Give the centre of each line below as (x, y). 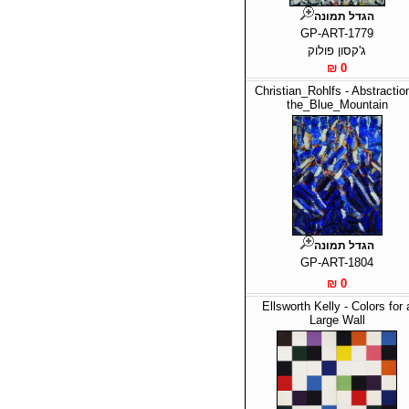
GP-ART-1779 (337, 33)
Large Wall (337, 320)
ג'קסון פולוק (337, 50)
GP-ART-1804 (337, 262)
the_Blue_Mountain (337, 104)
